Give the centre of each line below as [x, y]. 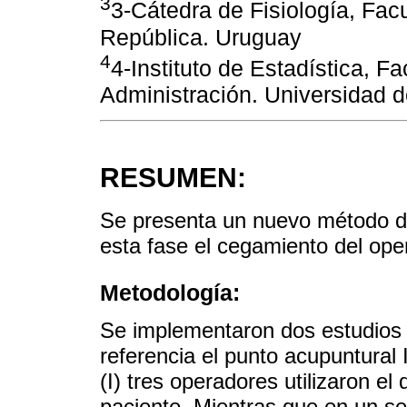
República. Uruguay [201, 37]
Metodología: [170, 293]
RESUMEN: [173, 178]
